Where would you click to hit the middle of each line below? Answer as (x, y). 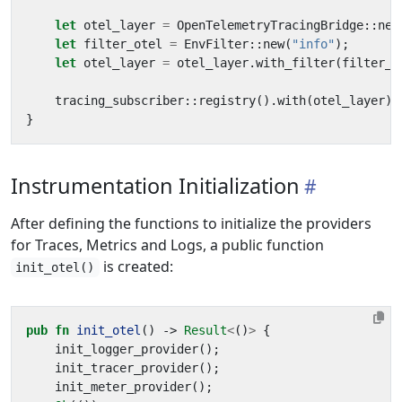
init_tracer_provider (127, 368)
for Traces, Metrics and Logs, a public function (167, 245)
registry (227, 100)
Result (205, 330)
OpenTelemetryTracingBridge (270, 25)
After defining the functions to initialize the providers (191, 223)
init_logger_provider (127, 349)
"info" (313, 44)
